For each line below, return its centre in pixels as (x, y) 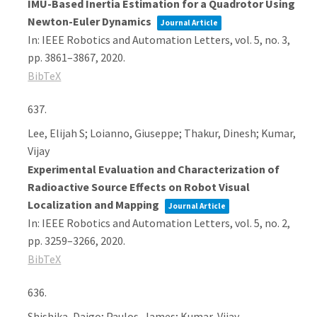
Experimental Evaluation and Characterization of (154, 169)
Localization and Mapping (95, 204)
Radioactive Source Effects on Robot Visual (139, 187)
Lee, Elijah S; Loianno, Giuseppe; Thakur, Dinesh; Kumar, (162, 133)
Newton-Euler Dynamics (91, 21)
